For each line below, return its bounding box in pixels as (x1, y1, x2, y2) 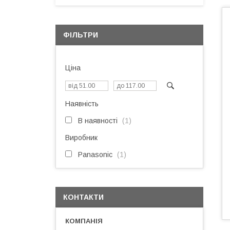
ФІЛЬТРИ (63, 31, 98, 39)
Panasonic (78, 150, 112, 159)
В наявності (78, 117, 118, 125)
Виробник (65, 133, 98, 142)
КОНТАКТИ (63, 193, 104, 201)
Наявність (65, 100, 99, 108)
